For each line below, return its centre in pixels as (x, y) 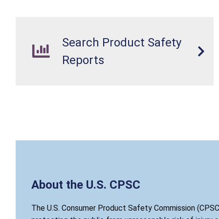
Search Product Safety (122, 42)
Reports (83, 60)
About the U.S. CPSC (86, 185)
